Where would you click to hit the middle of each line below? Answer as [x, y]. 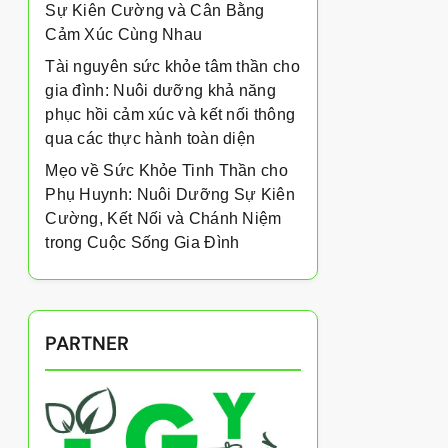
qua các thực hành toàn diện [150, 138]
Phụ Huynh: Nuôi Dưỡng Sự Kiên [170, 194]
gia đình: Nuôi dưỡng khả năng [160, 90]
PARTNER [87, 343]
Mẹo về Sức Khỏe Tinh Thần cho [166, 170]
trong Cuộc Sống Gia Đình [142, 242]
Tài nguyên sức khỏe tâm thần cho [172, 66]
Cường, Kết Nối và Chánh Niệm [163, 218]
